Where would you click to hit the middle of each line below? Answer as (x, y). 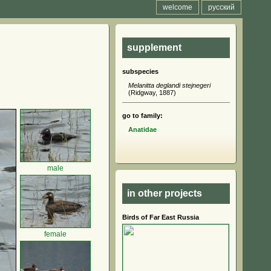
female (55, 234)
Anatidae (142, 129)
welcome (178, 7)
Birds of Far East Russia (161, 217)
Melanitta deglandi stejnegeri (169, 85)
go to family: (142, 116)
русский (221, 7)
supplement (154, 47)
